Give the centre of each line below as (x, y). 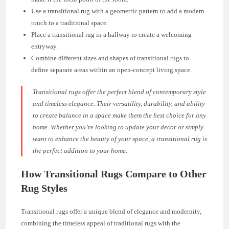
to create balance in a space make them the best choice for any (120, 116)
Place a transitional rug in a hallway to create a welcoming (112, 35)
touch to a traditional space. (70, 23)
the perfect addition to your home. (80, 151)
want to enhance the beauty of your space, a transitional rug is (120, 139)
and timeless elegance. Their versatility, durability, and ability (119, 104)
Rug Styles (44, 188)
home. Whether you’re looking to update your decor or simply (118, 127)
